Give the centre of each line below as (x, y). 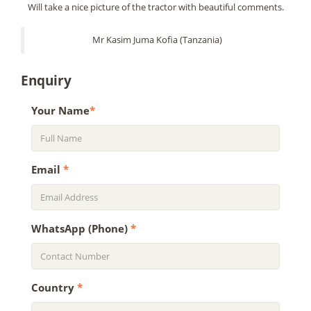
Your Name (60, 110)
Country (54, 287)
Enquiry (46, 80)
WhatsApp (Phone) (81, 228)
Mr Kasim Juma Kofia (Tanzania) (157, 40)
